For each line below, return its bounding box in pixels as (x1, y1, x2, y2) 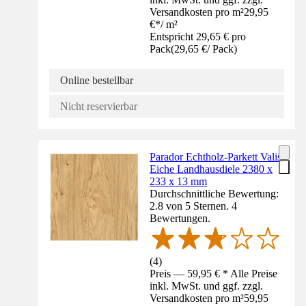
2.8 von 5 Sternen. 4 (150, 200, 238, 212)
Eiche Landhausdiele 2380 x (150, 163, 273, 176)
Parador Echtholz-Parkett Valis (150, 151, 282, 163)
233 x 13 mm (150, 176, 208, 188)
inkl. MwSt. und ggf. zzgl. (150, 279, 264, 292)
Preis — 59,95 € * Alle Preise (150, 267, 278, 279)
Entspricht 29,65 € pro (150, 31, 247, 43)
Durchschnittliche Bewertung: (150, 188, 279, 200)
